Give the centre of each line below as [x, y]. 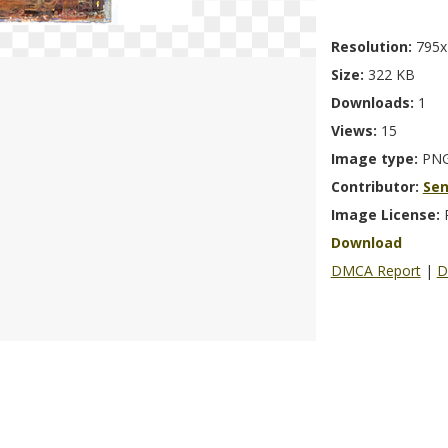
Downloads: [374, 102]
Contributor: [376, 186]
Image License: [387, 214]
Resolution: [373, 46]
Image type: [376, 158]
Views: [355, 130]
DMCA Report [375, 270]
